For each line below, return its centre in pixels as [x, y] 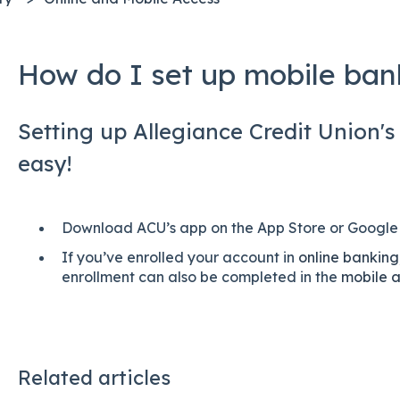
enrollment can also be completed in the [201, 276]
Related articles [94, 377]
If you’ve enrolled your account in [179, 257]
